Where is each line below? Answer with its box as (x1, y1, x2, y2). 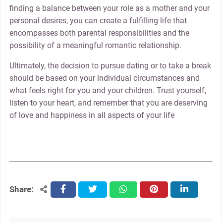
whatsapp (119, 185, 155, 195)
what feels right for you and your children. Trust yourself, (9, 86, 206, 96)
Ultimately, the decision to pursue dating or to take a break (9, 61, 211, 71)
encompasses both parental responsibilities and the (9, 28, 189, 38)
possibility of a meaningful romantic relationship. (9, 41, 181, 51)
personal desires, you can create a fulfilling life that (9, 16, 187, 26)
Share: (9, 184, 34, 195)
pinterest (150, 185, 180, 195)
